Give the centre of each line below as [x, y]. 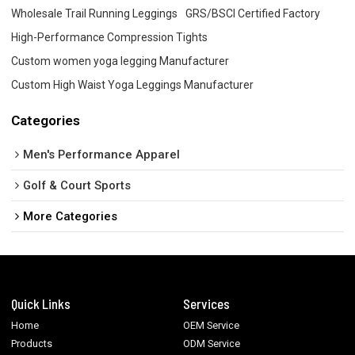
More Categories [71, 216]
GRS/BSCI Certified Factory [253, 14]
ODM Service [212, 344]
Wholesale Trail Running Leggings [95, 14]
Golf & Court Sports [77, 185]
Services [207, 303]
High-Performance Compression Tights [110, 38]
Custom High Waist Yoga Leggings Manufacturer [133, 85]
